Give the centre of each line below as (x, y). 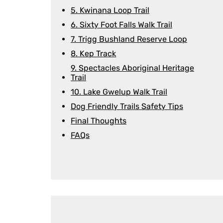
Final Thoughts (99, 121)
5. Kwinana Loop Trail (110, 10)
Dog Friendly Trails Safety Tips (127, 106)
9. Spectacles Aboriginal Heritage (132, 68)
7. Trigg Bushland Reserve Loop (129, 39)
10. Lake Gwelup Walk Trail (119, 92)
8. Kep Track (93, 54)
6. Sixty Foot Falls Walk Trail (121, 25)
